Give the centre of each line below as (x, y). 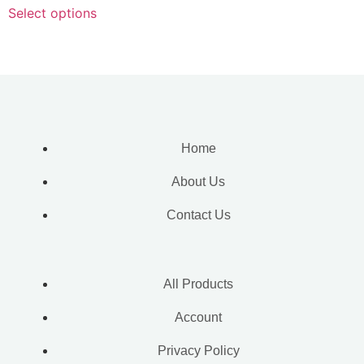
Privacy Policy (198, 350)
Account (198, 317)
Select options (52, 13)
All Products (198, 284)
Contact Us (198, 214)
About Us (198, 181)
